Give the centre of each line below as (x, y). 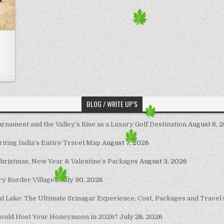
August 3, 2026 (163, 161)
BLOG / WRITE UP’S (112, 104)
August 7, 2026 (125, 143)
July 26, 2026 (141, 217)
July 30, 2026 (81, 180)
